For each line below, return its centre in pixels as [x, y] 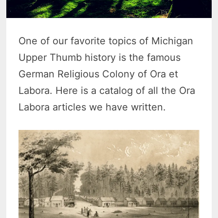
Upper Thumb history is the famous [100, 58]
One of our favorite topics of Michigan [106, 41]
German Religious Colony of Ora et [99, 74]
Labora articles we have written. [92, 107]
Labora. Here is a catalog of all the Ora [107, 91]
